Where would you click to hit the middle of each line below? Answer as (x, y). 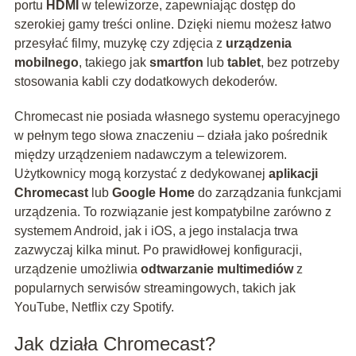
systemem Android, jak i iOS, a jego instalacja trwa (156, 231)
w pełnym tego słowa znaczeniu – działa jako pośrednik (170, 136)
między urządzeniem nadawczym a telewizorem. (150, 155)
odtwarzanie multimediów (217, 269)
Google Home (153, 193)
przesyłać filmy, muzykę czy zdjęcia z (120, 44)
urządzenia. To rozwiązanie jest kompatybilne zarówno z (172, 212)
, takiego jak (114, 63)
